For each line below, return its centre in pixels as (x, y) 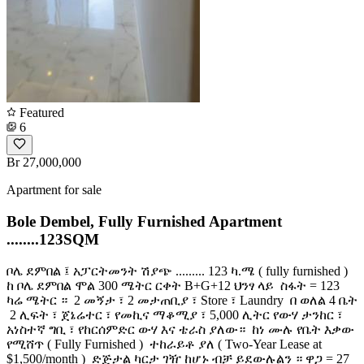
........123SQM (53, 239)
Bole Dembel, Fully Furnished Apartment (144, 221)
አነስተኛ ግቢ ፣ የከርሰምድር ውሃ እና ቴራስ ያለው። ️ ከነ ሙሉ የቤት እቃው (180, 329)
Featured (40, 113)
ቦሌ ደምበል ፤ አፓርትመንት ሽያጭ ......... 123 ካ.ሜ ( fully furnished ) (177, 271)
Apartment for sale (54, 190)
